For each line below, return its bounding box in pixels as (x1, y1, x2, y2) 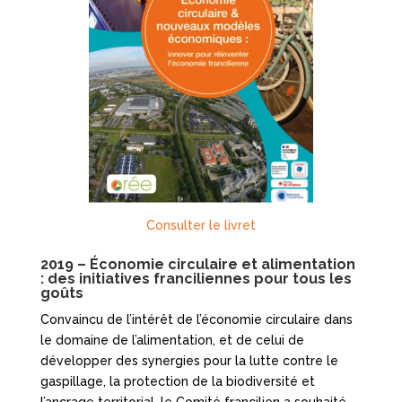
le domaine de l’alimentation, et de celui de (39, 333, 304, 348)
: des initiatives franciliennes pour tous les (39, 270, 352, 288)
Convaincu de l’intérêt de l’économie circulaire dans (39, 312, 353, 328)
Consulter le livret (145, 218, 256, 233)
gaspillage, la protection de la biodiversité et (39, 374, 315, 389)
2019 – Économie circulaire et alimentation (39, 256, 355, 274)
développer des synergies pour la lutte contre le (39, 354, 338, 369)
